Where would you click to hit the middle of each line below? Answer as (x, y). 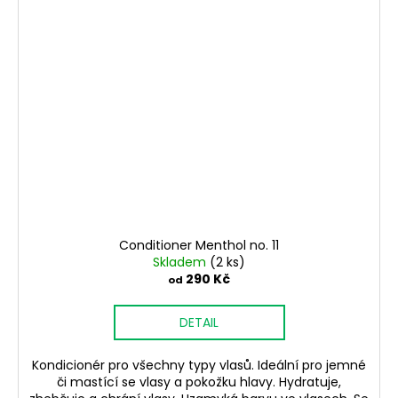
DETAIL (199, 323)
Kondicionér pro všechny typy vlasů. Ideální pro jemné (199, 366)
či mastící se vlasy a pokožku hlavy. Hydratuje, (199, 382)
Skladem (181, 263)
